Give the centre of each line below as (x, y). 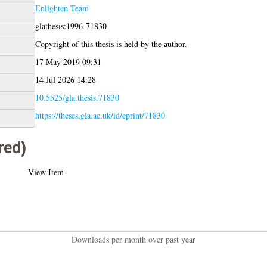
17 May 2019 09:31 (68, 61)
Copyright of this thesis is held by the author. (111, 44)
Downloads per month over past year (133, 239)
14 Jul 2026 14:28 (65, 79)
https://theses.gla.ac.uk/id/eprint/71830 (100, 115)
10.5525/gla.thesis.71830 (77, 97)
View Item (46, 172)
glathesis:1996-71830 (71, 26)
